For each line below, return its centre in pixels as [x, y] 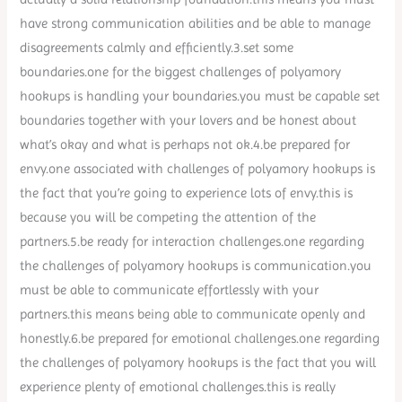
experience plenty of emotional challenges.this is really [178, 387]
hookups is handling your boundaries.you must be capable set [200, 96]
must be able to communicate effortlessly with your [170, 290]
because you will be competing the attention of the [168, 218]
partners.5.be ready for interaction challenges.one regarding [192, 242]
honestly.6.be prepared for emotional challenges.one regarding [200, 339]
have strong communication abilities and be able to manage [196, 24]
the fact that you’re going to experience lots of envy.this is [187, 193]
